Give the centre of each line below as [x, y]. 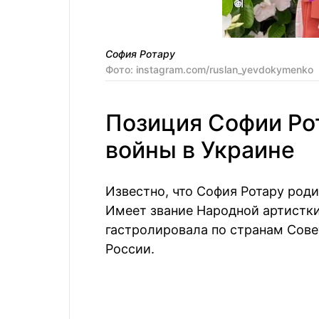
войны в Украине [200, 150]
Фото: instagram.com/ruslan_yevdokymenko [209, 69]
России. [130, 249]
